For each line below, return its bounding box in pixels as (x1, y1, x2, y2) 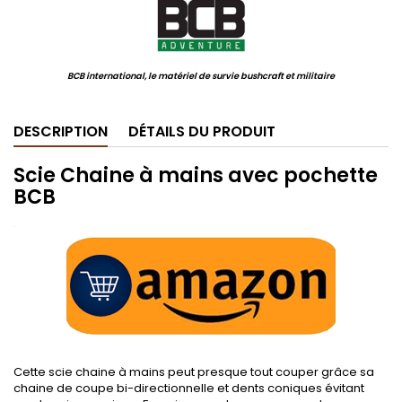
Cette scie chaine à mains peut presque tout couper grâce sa (13, 363, 374, 380)
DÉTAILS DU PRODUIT (128, 121, 275, 142)
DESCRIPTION (13, 121, 108, 142)
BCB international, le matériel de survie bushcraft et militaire (67, 70, 335, 83)
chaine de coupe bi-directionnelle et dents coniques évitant (13, 380, 364, 397)
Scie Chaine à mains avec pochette (13, 162, 378, 189)
